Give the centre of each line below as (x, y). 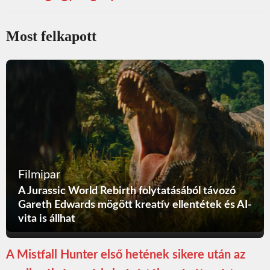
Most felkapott (51, 36)
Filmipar (39, 174)
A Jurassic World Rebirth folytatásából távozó (127, 191)
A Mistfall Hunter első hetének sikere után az (126, 255)
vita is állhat (47, 218)
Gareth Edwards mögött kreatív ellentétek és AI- (135, 205)
